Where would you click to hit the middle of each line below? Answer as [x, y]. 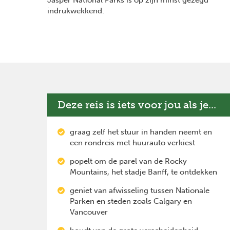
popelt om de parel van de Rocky [128, 161]
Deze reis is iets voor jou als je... [137, 104]
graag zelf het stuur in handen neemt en [141, 132]
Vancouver [89, 212]
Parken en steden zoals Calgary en [131, 201]
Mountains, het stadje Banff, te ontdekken [143, 172]
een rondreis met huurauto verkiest [132, 142]
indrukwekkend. [76, 11]
